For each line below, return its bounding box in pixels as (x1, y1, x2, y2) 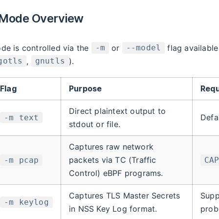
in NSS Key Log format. (69, 203, 157, 214)
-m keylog (4, 197, 49, 207)
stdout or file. (69, 119, 120, 129)
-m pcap (4, 155, 39, 165)
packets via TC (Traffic (69, 154, 156, 165)
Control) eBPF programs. (69, 168, 163, 178)
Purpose (69, 83, 102, 93)
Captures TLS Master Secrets (69, 190, 180, 200)
